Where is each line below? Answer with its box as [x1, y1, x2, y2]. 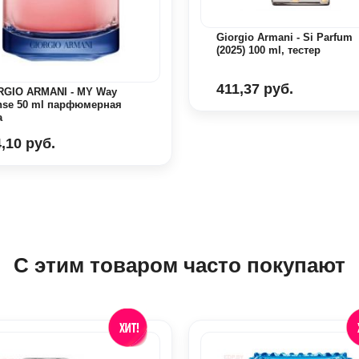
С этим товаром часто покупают [14, 253, 345, 278]
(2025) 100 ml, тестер [216, 43, 321, 56]
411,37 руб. [216, 80, 293, 97]
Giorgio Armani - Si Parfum [216, 30, 353, 43]
